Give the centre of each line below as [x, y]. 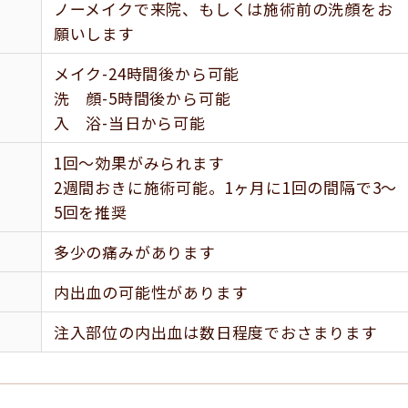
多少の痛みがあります [134, 252]
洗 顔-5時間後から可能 [142, 98]
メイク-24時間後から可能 [147, 73]
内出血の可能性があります [151, 292]
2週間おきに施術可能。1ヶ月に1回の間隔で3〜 [225, 187]
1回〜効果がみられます [139, 163]
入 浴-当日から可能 [129, 122]
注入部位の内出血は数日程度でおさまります [215, 332]
